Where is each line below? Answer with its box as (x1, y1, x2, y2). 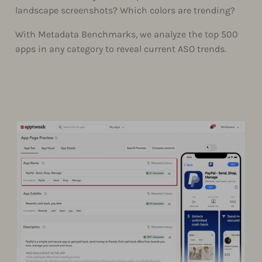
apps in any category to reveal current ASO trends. (15, 43, 226, 54)
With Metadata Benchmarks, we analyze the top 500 (15, 28, 238, 40)
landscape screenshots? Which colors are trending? (15, 4, 235, 16)
